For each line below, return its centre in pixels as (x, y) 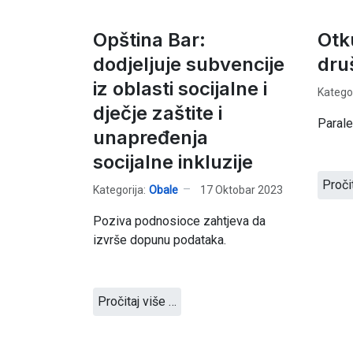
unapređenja (150, 137)
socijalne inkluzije (173, 162)
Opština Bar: (149, 40)
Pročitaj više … (137, 301)
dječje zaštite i (158, 113)
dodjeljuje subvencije (189, 64)
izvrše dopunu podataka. (160, 240)
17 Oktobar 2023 (242, 190)
